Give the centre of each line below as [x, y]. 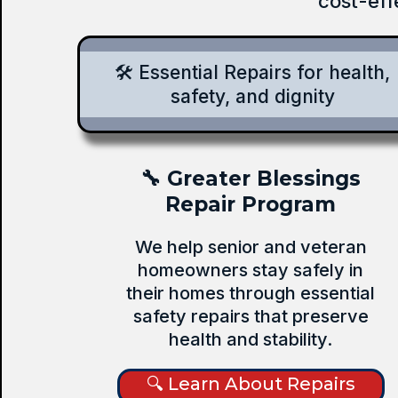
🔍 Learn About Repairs [251, 383]
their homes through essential [251, 293]
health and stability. [251, 339]
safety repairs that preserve [251, 316]
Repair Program [251, 204]
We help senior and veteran [251, 247]
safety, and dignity [252, 96]
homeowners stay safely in [251, 270]
